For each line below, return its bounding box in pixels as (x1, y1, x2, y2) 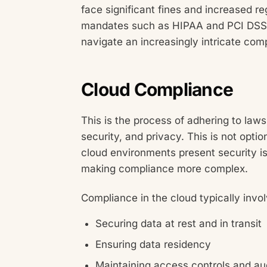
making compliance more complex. (81, 163, 248, 175)
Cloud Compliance (81, 79, 233, 100)
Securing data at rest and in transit (95, 217, 262, 229)
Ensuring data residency (95, 238, 211, 250)
